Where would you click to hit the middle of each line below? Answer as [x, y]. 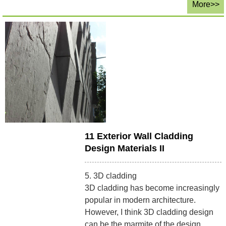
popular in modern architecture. [140, 200]
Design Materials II [125, 148]
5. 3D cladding [111, 176]
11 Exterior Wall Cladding [139, 136]
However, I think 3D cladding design [149, 212]
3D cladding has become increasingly [152, 188]
